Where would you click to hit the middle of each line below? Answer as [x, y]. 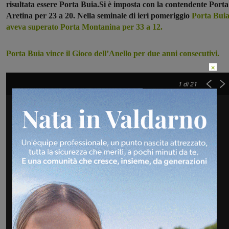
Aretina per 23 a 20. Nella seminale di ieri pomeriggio [99, 16]
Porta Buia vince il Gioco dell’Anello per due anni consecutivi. [113, 54]
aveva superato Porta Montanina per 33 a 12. [84, 27]
